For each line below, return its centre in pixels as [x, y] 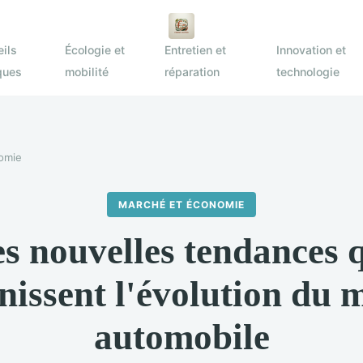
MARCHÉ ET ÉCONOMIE [181, 204]
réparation [192, 72]
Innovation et [311, 50]
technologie [307, 72]
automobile [181, 337]
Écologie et [95, 50]
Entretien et [195, 50]
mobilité [87, 72]
